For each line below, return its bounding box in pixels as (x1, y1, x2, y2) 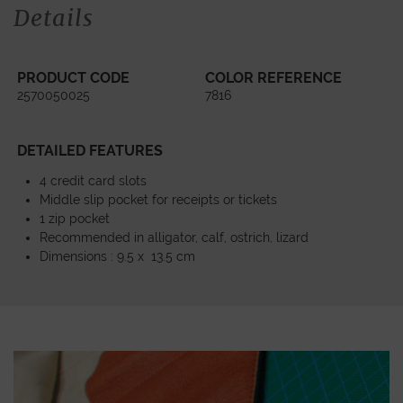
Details (13, 3, 94, 32)
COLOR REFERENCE (205, 69, 343, 87)
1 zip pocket (40, 210, 111, 226)
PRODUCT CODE (17, 69, 130, 87)
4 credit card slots (40, 173, 148, 188)
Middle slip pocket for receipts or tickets (40, 192, 278, 207)
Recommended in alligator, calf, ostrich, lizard (40, 229, 309, 245)
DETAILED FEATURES (17, 141, 164, 159)
